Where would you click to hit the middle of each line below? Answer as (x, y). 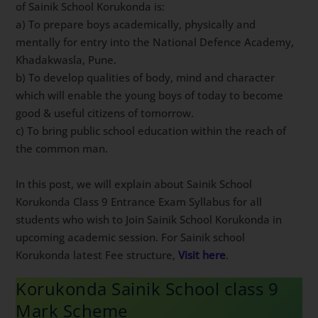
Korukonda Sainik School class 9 (147, 289)
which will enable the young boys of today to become (150, 95)
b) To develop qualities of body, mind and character (146, 77)
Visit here (202, 254)
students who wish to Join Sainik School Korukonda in (149, 219)
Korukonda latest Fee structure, (97, 254)
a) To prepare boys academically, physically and (136, 24)
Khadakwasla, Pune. (66, 59)
